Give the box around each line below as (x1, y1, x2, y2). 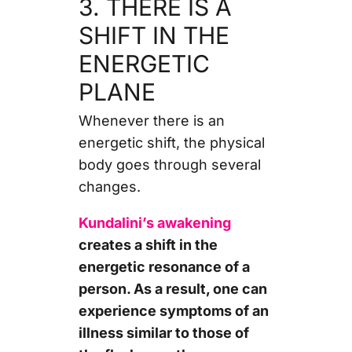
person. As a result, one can (78, 280, 267, 297)
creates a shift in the (78, 236, 218, 253)
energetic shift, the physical (78, 134, 265, 151)
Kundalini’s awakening (78, 214, 231, 231)
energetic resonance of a (78, 258, 250, 275)
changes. (78, 178, 145, 195)
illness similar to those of (78, 324, 249, 341)
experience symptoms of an (78, 302, 269, 319)
